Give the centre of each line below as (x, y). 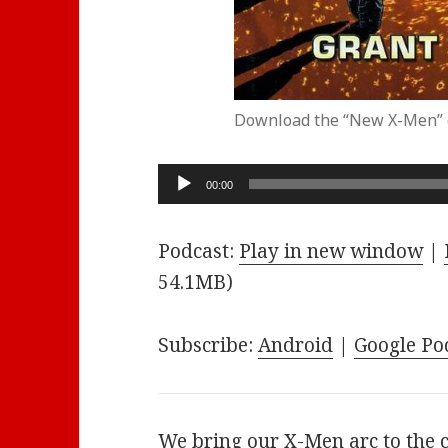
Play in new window (331, 250)
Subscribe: (208, 344)
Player (187, 208)
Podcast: (199, 250)
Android (296, 344)
